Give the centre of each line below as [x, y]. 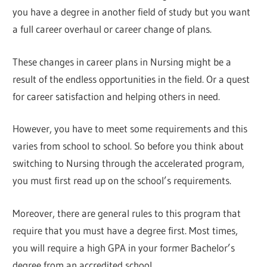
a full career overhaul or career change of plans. [112, 29]
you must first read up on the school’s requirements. [122, 181]
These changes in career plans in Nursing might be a [122, 61]
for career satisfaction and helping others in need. [117, 96]
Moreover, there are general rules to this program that [127, 213]
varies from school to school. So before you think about [128, 146]
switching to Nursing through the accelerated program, [129, 163]
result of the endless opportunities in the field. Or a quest [131, 79]
